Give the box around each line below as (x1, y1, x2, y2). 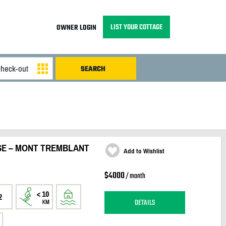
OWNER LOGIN (56, 22, 96, 34)
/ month (124, 171, 145, 182)
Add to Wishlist (123, 147, 164, 155)
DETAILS (134, 196, 155, 209)
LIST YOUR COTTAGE (110, 21, 162, 33)
